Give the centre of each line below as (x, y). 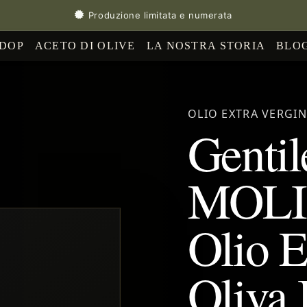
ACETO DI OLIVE (85, 46)
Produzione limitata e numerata (160, 15)
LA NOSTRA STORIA (206, 46)
